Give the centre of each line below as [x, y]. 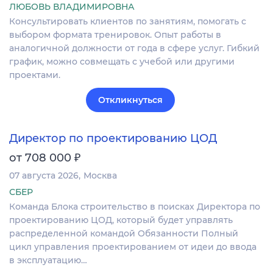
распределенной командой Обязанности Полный [124, 233]
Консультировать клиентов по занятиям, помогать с [128, 21]
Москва [100, 175]
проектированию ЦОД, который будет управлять [121, 220]
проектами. [35, 75]
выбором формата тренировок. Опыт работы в [115, 34]
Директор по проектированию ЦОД [113, 138]
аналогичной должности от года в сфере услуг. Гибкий [134, 48]
